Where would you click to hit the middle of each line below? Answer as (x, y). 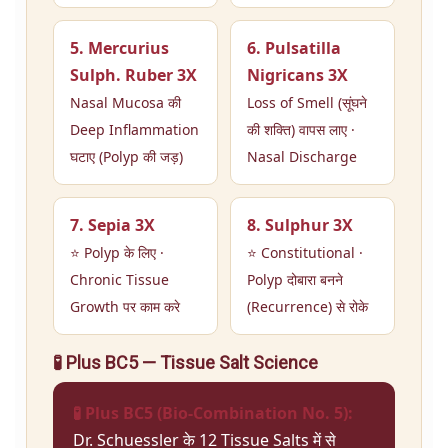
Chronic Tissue (119, 280)
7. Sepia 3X (112, 225)
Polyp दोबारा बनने (295, 280)
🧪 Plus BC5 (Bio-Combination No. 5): (213, 413)
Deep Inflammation (134, 130)
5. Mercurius (119, 48)
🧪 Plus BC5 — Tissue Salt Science (185, 363)
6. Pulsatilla (294, 48)
